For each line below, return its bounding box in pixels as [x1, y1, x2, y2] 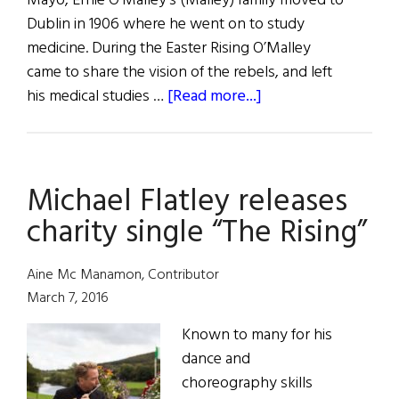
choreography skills [182, 370, 313, 397]
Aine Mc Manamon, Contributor [27, 264, 219, 288]
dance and [182, 346, 250, 373]
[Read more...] [167, 84, 262, 110]
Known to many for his [182, 322, 332, 349]
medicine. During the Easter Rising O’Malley [27, 36, 311, 62]
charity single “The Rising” [27, 208, 367, 259]
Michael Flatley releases [27, 177, 347, 228]
